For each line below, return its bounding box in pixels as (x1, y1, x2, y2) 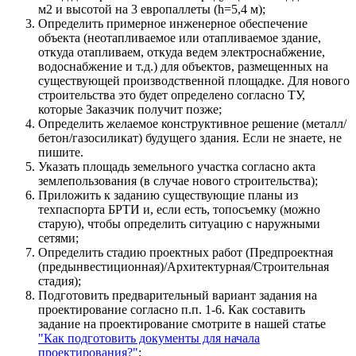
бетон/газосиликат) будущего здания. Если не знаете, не (38, 131, 342, 145)
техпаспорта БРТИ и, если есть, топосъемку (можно (38, 203, 320, 217)
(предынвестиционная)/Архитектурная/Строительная (38, 260, 329, 274)
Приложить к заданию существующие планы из (38, 188, 298, 203)
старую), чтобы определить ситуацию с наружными (38, 217, 320, 231)
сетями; (38, 231, 79, 246)
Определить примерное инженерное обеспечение (38, 17, 308, 31)
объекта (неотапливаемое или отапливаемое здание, (38, 31, 321, 45)
